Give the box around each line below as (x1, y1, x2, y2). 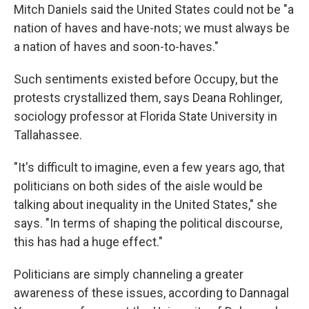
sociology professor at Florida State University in (14, 109, 277, 124)
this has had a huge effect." (14, 235, 163, 250)
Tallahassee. (14, 128, 82, 143)
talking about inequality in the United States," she (14, 197, 277, 212)
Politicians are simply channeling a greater (14, 267, 243, 282)
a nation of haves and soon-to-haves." (14, 39, 219, 54)
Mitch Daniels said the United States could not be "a (14, 2, 294, 17)
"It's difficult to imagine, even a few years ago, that (14, 160, 285, 175)
